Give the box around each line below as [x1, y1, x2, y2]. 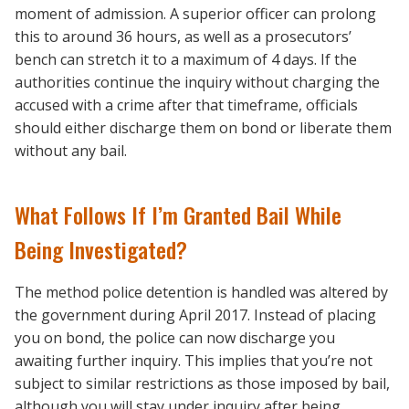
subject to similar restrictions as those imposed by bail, [15, 373, 390, 394]
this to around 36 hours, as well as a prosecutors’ [15, 26, 351, 47]
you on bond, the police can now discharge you [15, 328, 335, 349]
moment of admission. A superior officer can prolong [15, 4, 376, 24]
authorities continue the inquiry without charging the [15, 72, 380, 92]
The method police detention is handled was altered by [15, 282, 388, 303]
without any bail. [15, 141, 127, 161]
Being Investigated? [15, 233, 187, 267]
